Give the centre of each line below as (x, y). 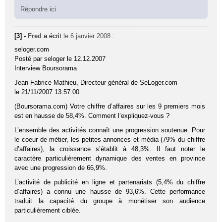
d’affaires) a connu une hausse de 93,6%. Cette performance (110, 192)
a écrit (54, 36)
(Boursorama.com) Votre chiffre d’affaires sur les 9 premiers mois (110, 107)
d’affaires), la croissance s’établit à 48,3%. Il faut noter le (110, 149)
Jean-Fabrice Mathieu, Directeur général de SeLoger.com (96, 83)
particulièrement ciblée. (48, 211)
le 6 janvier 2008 (87, 36)
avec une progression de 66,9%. (61, 168)
